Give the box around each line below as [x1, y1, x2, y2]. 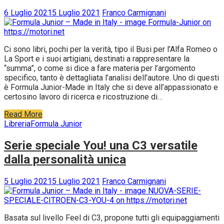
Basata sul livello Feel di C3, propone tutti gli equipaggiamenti [4, 213, 219, 223]
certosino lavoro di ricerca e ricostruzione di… [4, 92, 162, 102]
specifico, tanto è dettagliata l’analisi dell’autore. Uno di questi [4, 73, 219, 83]
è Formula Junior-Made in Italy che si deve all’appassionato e [4, 82, 218, 92]
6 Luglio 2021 [4, 8, 52, 18]
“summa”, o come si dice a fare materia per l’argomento [4, 63, 195, 73]
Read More [4, 109, 42, 119]
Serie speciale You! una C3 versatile [4, 138, 197, 153]
